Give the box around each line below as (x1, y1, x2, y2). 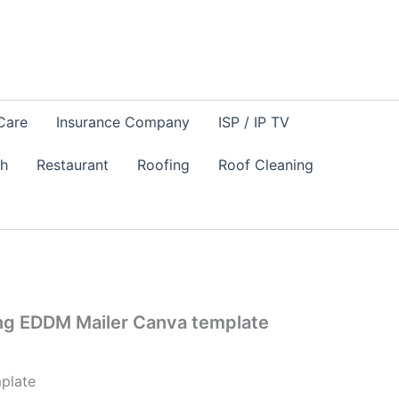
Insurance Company (56, 113, 191, 131)
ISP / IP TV (218, 113, 290, 131)
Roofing (136, 156, 190, 174)
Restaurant (36, 156, 109, 174)
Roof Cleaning (217, 156, 313, 174)
